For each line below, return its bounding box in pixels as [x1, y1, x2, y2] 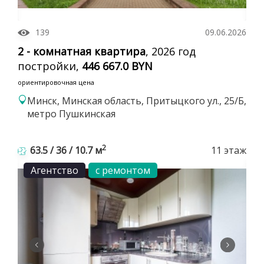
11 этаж [211, 143, 246, 157]
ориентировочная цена [18, 77, 94, 87]
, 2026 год [146, 44, 196, 58]
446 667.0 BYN [82, 58, 153, 73]
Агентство [31, 163, 78, 177]
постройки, [18, 58, 82, 73]
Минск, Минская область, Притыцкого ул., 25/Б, [27, 94, 246, 107]
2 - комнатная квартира [18, 44, 146, 58]
